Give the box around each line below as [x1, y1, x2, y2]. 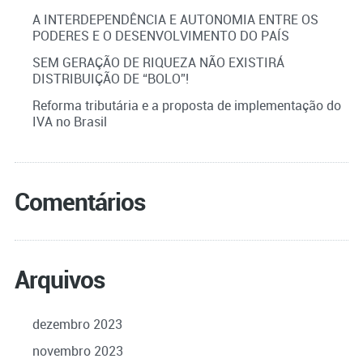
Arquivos [14, 262, 105, 296]
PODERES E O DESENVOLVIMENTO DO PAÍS [32, 26, 289, 45]
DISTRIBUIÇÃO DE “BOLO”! [32, 69, 189, 88]
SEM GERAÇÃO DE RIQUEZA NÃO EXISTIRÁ [32, 53, 284, 71]
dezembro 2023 [32, 314, 122, 333]
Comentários [14, 184, 145, 218]
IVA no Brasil [32, 112, 107, 130]
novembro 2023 [32, 341, 123, 360]
